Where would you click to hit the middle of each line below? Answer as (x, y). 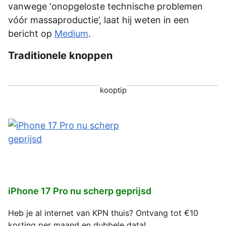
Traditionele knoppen (60, 55)
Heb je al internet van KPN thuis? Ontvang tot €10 (103, 213)
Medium (71, 33)
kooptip (113, 90)
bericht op (31, 33)
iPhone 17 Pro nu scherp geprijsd (80, 191)
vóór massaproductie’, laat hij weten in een (99, 20)
